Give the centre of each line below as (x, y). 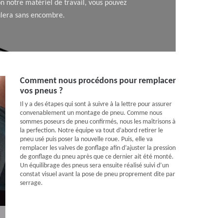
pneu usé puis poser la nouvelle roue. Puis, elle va (86, 139)
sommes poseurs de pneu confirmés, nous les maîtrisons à (98, 122)
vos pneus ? (41, 91)
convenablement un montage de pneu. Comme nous (91, 113)
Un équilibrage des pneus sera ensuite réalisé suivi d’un (94, 166)
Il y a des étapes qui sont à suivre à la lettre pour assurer (96, 104)
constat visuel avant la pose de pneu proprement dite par (98, 174)
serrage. (31, 183)
